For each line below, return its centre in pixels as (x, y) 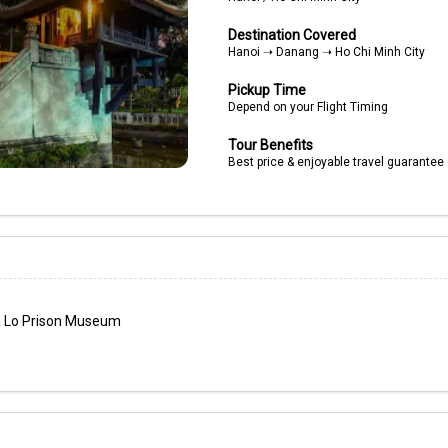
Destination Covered (291, 35)
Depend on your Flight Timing (307, 107)
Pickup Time (266, 90)
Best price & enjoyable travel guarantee (335, 162)
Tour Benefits (270, 145)
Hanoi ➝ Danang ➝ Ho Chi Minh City (326, 52)
